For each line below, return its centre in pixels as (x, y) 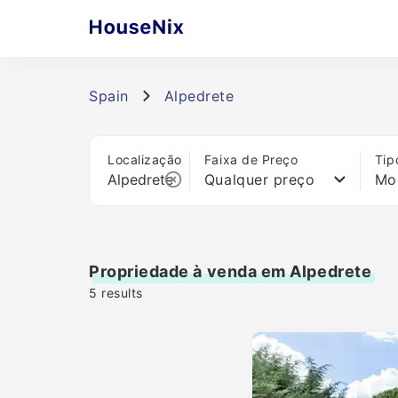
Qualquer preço (259, 179)
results (120, 293)
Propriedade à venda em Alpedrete (231, 271)
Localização (145, 159)
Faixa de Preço (251, 159)
